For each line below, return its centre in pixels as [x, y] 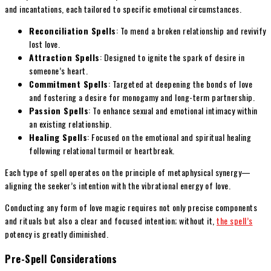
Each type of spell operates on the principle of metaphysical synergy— [128, 172]
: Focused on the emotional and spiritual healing [169, 137]
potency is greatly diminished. [57, 234]
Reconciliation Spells [73, 31]
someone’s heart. [58, 71]
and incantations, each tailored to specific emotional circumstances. [123, 9]
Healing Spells [58, 137]
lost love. [44, 44]
